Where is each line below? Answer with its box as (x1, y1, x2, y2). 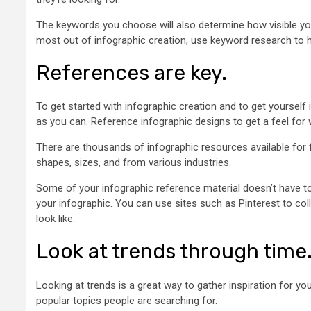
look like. (36, 212, 75, 226)
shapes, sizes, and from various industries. (36, 156, 231, 169)
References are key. (36, 60, 227, 86)
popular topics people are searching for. (36, 294, 217, 307)
